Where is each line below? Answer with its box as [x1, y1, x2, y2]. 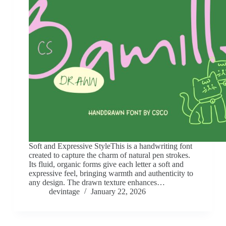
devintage [48, 187, 80, 196]
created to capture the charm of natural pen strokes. [28, 151, 190, 160]
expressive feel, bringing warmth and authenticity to [28, 169, 193, 178]
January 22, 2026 [90, 187, 146, 196]
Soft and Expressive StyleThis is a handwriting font [28, 142, 192, 151]
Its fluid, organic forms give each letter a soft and [28, 160, 184, 169]
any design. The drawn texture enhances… [28, 178, 165, 187]
